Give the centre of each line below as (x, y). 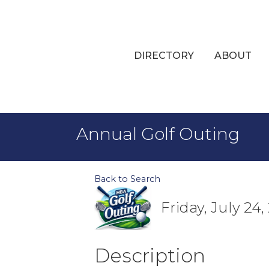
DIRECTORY (164, 56)
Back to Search (127, 179)
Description (150, 256)
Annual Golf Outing (158, 134)
